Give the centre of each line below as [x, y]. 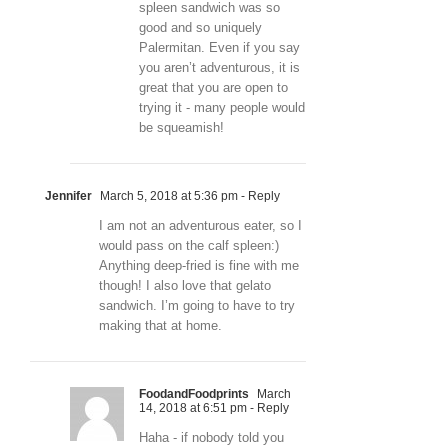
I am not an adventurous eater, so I [200, 226]
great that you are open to [213, 88]
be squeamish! [181, 128]
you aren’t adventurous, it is [219, 68]
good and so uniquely [200, 28]
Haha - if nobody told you [211, 438]
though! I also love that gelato [185, 286]
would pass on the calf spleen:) [189, 246]
